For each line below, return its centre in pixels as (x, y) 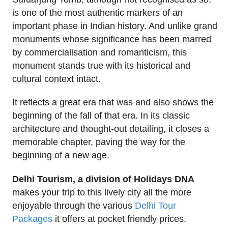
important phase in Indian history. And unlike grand (115, 26)
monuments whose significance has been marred (112, 39)
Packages (32, 219)
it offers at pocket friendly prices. (119, 219)
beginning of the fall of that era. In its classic (101, 116)
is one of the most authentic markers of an (97, 12)
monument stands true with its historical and (101, 65)
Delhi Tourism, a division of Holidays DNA (103, 179)
